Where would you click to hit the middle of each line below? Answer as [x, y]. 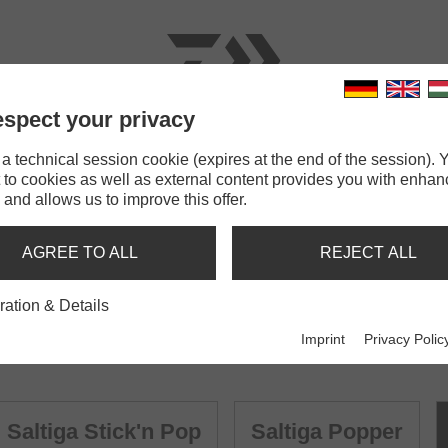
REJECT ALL [368, 252]
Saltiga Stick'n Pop [104, 432]
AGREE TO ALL [80, 252]
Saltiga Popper [327, 432]
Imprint [323, 339]
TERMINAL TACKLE [248, 148]
